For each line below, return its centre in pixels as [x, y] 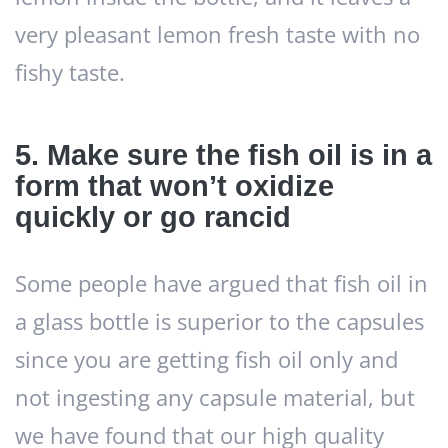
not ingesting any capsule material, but [215, 398]
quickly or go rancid [153, 217]
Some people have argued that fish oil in [221, 284]
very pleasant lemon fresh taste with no [217, 35]
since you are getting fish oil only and [206, 360]
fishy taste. [70, 73]
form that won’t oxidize [174, 186]
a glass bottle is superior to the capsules [219, 322]
